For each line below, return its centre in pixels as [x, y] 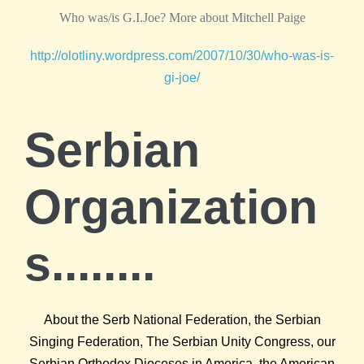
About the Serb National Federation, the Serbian [182, 319]
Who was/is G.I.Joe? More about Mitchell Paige [182, 17]
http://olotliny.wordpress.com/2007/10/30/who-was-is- [182, 55]
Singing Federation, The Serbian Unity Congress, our [182, 341]
